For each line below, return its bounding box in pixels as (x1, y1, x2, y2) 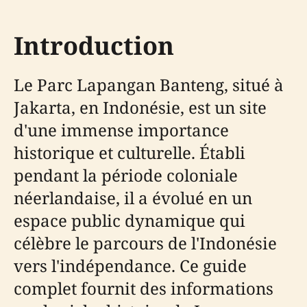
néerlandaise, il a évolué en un (14, 186, 252, 209)
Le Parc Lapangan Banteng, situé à (14, 73, 284, 96)
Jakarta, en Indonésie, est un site (14, 95, 267, 119)
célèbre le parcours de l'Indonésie (14, 231, 277, 254)
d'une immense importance (14, 118, 229, 141)
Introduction (14, 28, 174, 62)
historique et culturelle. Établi (14, 140, 245, 164)
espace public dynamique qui (14, 208, 245, 232)
